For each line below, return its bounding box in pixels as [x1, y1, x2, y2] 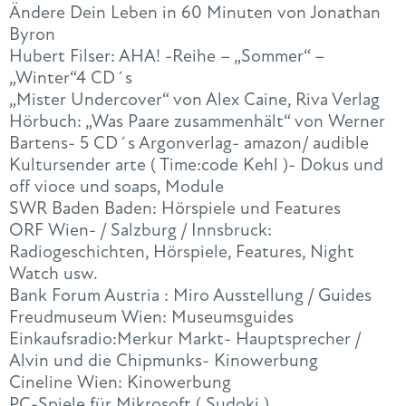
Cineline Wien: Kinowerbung [9, 371, 231, 394]
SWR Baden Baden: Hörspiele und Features [9, 197, 341, 220]
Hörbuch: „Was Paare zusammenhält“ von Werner [9, 110, 385, 133]
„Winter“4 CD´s [9, 66, 132, 90]
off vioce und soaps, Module [9, 175, 224, 198]
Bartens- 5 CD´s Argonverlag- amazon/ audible [9, 131, 369, 155]
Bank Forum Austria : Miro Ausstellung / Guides [9, 284, 372, 307]
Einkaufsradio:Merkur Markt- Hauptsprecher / [9, 327, 362, 351]
